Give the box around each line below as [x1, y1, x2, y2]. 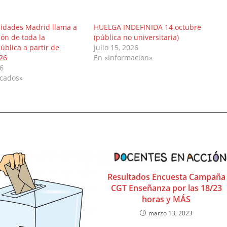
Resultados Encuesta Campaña [107, 171, 225, 182]
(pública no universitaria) [93, 32, 179, 42]
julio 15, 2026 [93, 42, 138, 52]
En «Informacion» [93, 52, 153, 62]
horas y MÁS [142, 193, 191, 205]
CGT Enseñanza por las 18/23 [110, 182, 222, 194]
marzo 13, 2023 [148, 208, 193, 217]
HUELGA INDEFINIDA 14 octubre [93, 22, 201, 32]
